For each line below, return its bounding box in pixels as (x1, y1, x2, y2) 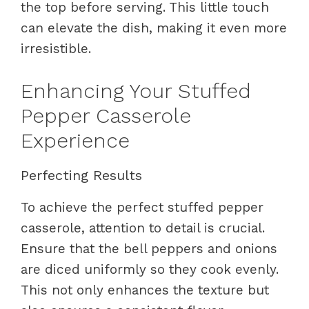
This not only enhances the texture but (21, 282, 269, 299)
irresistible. (21, 40, 91, 57)
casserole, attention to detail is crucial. (21, 220, 265, 237)
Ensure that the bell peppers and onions (21, 241, 277, 257)
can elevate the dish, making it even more (21, 19, 287, 36)
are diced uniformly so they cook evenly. (21, 261, 279, 278)
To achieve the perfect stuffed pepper (21, 199, 263, 216)
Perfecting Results (21, 167, 142, 184)
